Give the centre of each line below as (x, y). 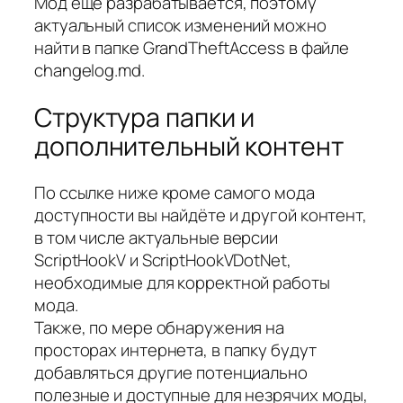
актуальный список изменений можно (180, 26)
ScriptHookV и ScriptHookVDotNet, (163, 260)
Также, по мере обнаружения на (160, 328)
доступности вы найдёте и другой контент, (201, 215)
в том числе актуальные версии (157, 238)
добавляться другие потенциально (171, 373)
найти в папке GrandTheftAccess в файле (192, 48)
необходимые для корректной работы (182, 283)
